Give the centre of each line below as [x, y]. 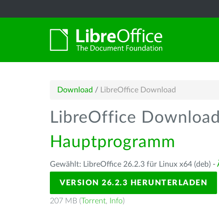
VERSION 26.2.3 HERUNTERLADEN [133, 183]
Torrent [93, 201]
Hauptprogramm [113, 142]
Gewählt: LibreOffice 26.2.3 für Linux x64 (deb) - [133, 164]
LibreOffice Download [138, 90]
